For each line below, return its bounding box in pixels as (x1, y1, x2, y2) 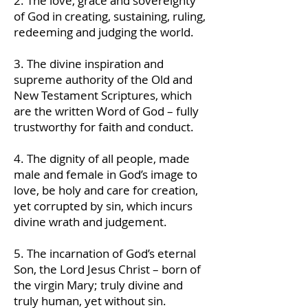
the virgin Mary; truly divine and (14, 277, 183, 293)
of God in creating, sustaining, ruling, (14, 8, 206, 24)
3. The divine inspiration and (14, 56, 164, 71)
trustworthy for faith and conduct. (14, 119, 194, 135)
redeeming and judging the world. (14, 24, 194, 40)
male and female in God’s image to (14, 166, 197, 182)
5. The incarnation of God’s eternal (14, 245, 196, 261)
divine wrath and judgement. (14, 214, 167, 230)
